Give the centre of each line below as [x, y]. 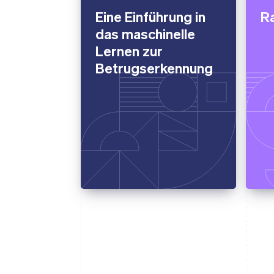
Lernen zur [129, 50]
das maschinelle [145, 33]
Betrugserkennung [154, 67]
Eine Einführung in [150, 16]
